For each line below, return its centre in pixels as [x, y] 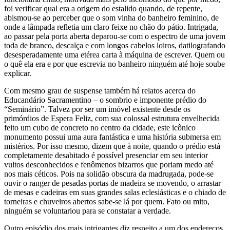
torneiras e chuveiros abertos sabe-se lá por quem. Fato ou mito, [107, 201]
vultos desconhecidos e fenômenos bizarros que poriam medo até [109, 164]
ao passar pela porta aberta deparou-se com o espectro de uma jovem [115, 36]
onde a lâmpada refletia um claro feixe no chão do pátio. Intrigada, [111, 27]
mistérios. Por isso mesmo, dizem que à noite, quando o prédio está [112, 146]
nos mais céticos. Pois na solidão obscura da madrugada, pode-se [109, 174]
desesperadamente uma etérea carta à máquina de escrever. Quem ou [114, 54]
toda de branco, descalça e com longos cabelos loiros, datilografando [115, 45]
